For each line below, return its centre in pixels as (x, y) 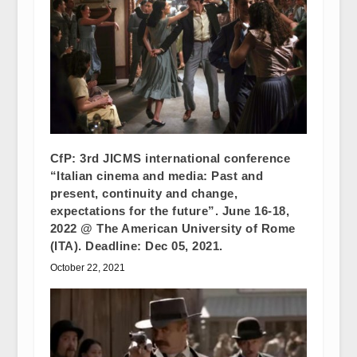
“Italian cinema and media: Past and (157, 176)
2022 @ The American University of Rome (173, 229)
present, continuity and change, (144, 194)
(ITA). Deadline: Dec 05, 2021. (136, 246)
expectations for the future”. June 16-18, (170, 211)
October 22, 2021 (87, 268)
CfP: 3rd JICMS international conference (170, 159)
